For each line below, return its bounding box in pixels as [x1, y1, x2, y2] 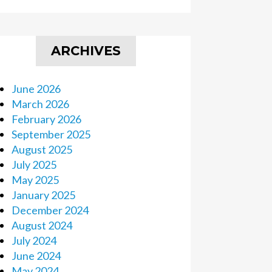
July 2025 [11, 158, 56, 171]
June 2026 [11, 82, 61, 95]
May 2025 [11, 173, 59, 186]
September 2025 [11, 127, 90, 141]
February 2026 [11, 112, 81, 126]
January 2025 [11, 188, 75, 202]
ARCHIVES [50, 43, 121, 58]
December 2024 [11, 203, 89, 217]
